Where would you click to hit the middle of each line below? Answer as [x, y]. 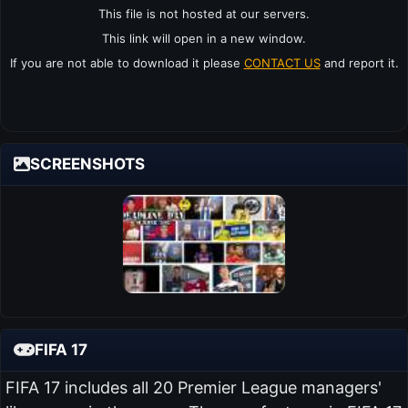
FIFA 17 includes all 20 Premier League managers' [193, 388]
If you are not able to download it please [127, 62]
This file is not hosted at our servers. [204, 13]
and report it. [359, 62]
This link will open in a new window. [204, 38]
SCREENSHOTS [87, 163]
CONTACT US [282, 62]
